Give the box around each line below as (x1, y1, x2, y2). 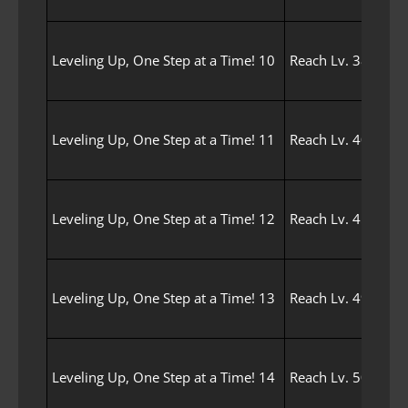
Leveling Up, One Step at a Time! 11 (52, 129, 275, 148)
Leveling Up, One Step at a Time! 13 (52, 288, 275, 307)
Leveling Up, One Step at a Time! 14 (52, 367, 275, 386)
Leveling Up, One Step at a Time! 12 (52, 209, 275, 228)
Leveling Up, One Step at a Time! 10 (52, 50, 275, 69)
